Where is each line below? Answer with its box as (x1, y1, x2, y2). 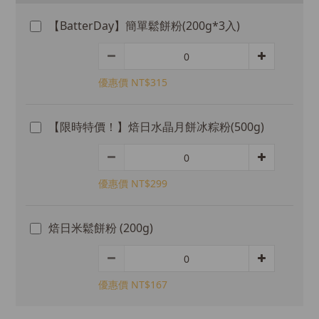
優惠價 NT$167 (98, 278, 167, 291)
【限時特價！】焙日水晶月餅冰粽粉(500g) (48, 119, 264, 135)
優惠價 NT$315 (98, 75, 167, 89)
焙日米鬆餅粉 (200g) (48, 220, 153, 236)
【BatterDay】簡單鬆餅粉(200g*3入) (48, 18, 240, 33)
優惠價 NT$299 (98, 177, 167, 190)
